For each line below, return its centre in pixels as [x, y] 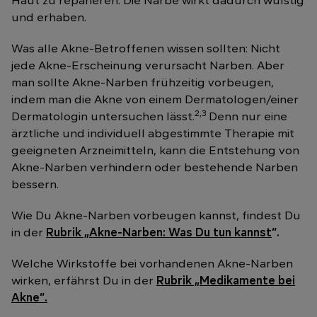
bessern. [35, 185]
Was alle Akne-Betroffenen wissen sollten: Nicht [146, 49]
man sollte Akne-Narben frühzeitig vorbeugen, [143, 83]
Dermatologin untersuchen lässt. [103, 117]
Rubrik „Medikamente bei [226, 281]
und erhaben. [49, 18]
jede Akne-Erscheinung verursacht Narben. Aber [148, 66]
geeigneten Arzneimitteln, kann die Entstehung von [155, 151]
